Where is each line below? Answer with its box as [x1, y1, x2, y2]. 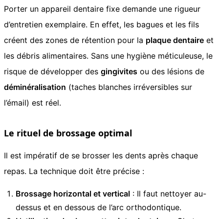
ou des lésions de [137, 66, 204, 76]
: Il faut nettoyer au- [130, 188, 206, 198]
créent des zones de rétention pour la [4, 35, 146, 45]
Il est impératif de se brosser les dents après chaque [4, 150, 198, 160]
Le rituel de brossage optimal [4, 127, 132, 139]
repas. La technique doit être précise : [4, 166, 144, 176]
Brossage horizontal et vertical [16, 188, 130, 198]
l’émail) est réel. [4, 97, 61, 108]
